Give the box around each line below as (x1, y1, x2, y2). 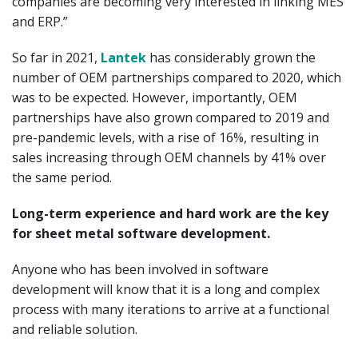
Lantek (101, 48, 146, 66)
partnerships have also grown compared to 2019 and (12, 108, 329, 126)
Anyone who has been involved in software (12, 260, 268, 278)
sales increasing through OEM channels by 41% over (12, 148, 326, 166)
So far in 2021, (12, 48, 101, 66)
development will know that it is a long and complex (12, 280, 320, 298)
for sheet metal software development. (12, 224, 270, 242)
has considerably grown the (149, 48, 316, 66)
